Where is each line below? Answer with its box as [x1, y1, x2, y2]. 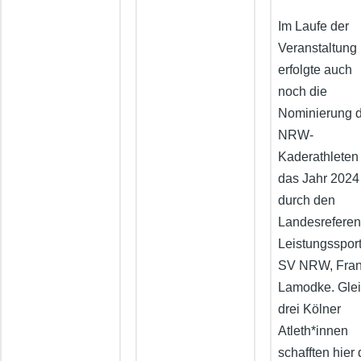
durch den [278, 193, 336, 208]
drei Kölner [278, 302, 342, 317]
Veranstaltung [278, 41, 358, 56]
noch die [278, 85, 328, 99]
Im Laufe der [278, 19, 350, 34]
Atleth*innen [278, 324, 349, 338]
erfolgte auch [278, 63, 353, 77]
